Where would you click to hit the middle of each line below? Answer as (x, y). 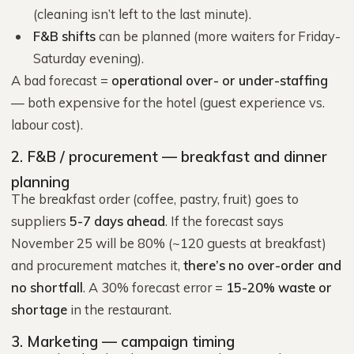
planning (40, 182)
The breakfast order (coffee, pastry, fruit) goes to (155, 199)
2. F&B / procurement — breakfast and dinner (169, 156)
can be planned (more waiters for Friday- (218, 36)
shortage (39, 309)
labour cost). (47, 124)
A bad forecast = (61, 80)
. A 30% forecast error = (154, 287)
